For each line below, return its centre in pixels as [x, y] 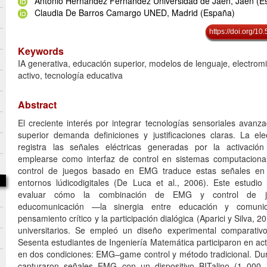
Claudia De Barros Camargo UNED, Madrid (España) [135, 12]
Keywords [41, 51]
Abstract [37, 105]
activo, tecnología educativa [70, 75]
